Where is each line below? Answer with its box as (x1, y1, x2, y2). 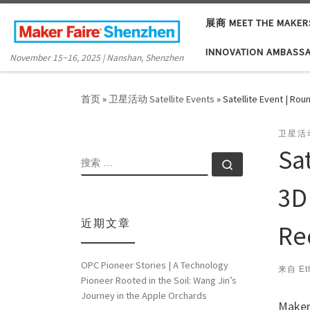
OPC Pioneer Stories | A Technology (81, 258, 228, 271)
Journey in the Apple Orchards (81, 289, 207, 302)
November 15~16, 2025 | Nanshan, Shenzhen (10, 52, 184, 64)
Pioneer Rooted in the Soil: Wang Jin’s (81, 273, 237, 286)
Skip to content (19, 13, 86, 26)
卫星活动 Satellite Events (109, 93, 215, 106)
